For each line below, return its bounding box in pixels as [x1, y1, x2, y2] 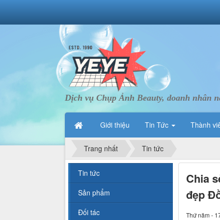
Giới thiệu [100, 120, 130, 130]
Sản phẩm [78, 188, 110, 198]
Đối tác [78, 207, 100, 218]
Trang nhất [84, 143, 118, 154]
